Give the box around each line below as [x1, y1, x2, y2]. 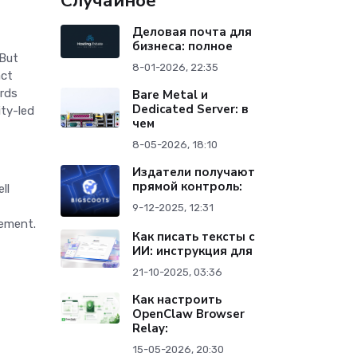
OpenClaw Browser [132, 306, 245, 323]
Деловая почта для [132, 24, 253, 41]
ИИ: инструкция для [132, 243, 253, 260]
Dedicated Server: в [132, 101, 249, 118]
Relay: [132, 320, 169, 337]
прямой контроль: [132, 178, 243, 195]
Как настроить [132, 292, 222, 308]
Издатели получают [132, 164, 256, 181]
